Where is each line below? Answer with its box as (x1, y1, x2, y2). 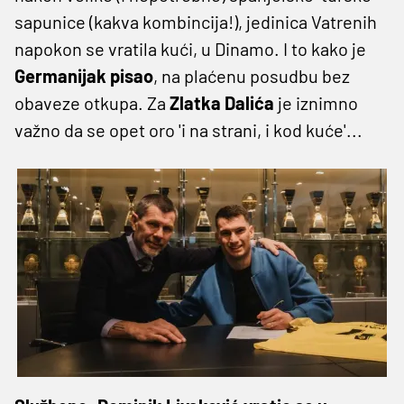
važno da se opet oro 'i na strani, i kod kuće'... (14, 118, 363, 141)
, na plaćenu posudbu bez (153, 64, 350, 87)
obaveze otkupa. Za (14, 91, 170, 114)
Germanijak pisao (14, 64, 153, 87)
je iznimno (274, 91, 358, 114)
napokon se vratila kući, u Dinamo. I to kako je (14, 37, 366, 60)
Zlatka (170, 91, 221, 114)
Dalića (225, 91, 274, 114)
